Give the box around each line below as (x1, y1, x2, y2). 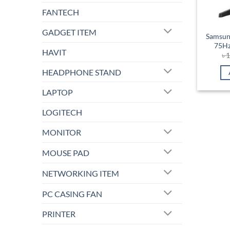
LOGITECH (42, 107, 82, 118)
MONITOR (42, 127, 81, 138)
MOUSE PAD (42, 147, 89, 158)
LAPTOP (42, 87, 73, 98)
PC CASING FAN (42, 188, 102, 199)
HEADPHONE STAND (42, 67, 121, 77)
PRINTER (42, 209, 75, 219)
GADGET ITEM (42, 27, 97, 37)
